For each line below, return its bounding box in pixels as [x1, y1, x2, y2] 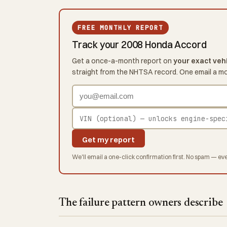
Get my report [82, 135, 135, 145]
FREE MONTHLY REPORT [78, 23, 163, 32]
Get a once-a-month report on [72, 56, 173, 66]
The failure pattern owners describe [59, 197, 223, 209]
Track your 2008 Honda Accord [72, 39, 207, 51]
